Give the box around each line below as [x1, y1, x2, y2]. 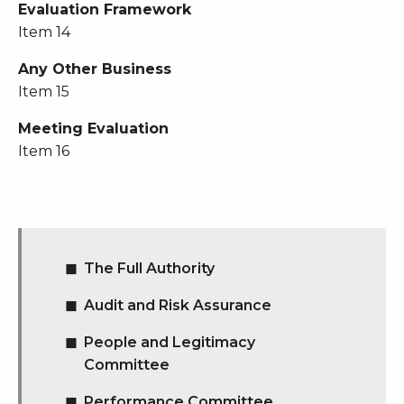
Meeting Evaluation [18, 120, 169, 138]
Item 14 [18, 23, 70, 41]
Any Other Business [18, 60, 171, 78]
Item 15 [18, 83, 69, 101]
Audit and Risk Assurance [83, 297, 271, 315]
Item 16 [18, 142, 69, 161]
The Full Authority [83, 260, 215, 278]
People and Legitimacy [83, 334, 255, 352]
